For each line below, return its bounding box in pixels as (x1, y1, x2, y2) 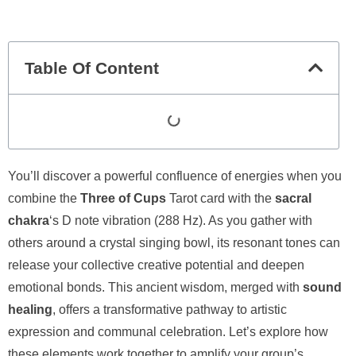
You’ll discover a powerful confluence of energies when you (8, 168, 342, 183)
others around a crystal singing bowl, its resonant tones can (8, 235, 340, 250)
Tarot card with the (166, 191, 275, 205)
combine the (8, 191, 80, 205)
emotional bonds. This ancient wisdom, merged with (8, 280, 303, 294)
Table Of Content (25, 58, 159, 77)
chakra (8, 213, 49, 227)
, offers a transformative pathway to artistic (52, 302, 287, 316)
